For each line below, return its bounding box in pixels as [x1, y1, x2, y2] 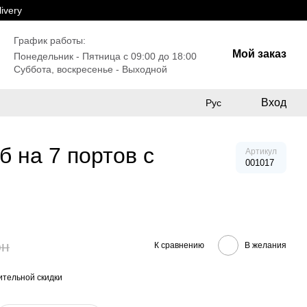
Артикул [245, 147, 277, 156]
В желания [245, 240, 286, 250]
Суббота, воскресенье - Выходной [14, 63, 167, 75]
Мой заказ [232, 48, 286, 60]
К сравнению [154, 240, 204, 250]
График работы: [14, 34, 86, 46]
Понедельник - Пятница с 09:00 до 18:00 [14, 50, 197, 62]
